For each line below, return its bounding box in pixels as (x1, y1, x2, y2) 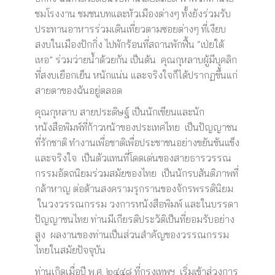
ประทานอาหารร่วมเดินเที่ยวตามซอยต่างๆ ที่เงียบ (34, 23, 226, 35)
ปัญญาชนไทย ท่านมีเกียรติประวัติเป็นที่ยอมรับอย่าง (34, 213, 234, 225)
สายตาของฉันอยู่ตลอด (34, 84, 122, 96)
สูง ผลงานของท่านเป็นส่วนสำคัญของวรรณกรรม (34, 228, 229, 241)
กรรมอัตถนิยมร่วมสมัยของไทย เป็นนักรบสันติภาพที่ (34, 167, 238, 179)
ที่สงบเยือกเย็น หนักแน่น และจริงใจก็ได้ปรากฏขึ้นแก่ (34, 69, 238, 81)
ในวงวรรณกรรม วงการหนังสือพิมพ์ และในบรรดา (34, 198, 238, 210)
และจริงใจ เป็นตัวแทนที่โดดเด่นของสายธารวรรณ (34, 152, 231, 164)
